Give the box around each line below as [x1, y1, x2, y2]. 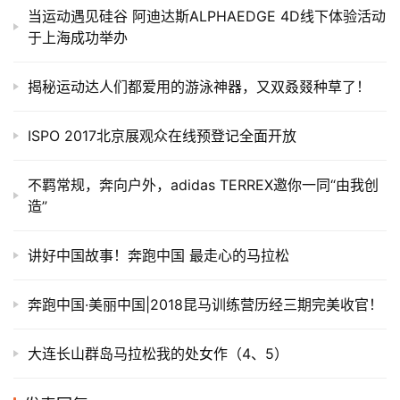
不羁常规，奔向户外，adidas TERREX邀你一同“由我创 [28, 176, 379, 195]
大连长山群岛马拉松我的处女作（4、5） [28, 345, 288, 363]
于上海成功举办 [28, 29, 128, 47]
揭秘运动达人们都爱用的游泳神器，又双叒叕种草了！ [28, 78, 371, 96]
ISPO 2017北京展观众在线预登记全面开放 [28, 127, 296, 146]
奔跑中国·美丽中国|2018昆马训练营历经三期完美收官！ [28, 296, 383, 314]
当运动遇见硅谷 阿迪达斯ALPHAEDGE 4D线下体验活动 [28, 7, 386, 26]
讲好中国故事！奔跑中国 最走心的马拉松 [28, 246, 289, 265]
